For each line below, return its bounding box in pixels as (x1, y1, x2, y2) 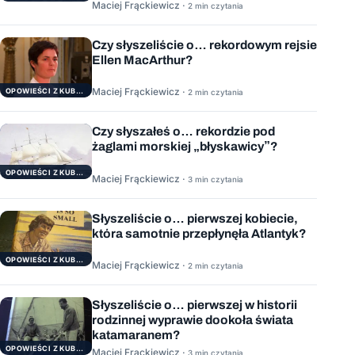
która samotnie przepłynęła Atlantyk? (92, 226, 307, 240)
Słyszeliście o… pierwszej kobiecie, (92, 211, 298, 225)
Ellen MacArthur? (92, 53, 193, 67)
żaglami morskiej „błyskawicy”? (92, 139, 278, 154)
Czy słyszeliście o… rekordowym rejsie (92, 38, 317, 52)
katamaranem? (92, 328, 181, 342)
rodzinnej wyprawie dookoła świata (92, 313, 293, 327)
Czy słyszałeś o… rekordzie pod (92, 124, 275, 139)
